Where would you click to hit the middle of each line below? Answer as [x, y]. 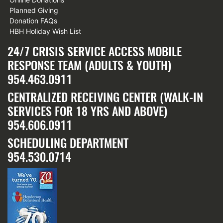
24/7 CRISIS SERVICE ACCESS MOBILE [95, 52]
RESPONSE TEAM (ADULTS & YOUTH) [89, 65]
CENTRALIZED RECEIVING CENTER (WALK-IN [105, 97]
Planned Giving [34, 10]
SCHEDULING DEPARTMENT [68, 143]
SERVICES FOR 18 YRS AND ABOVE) [87, 111]
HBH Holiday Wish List [45, 31]
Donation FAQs [33, 21]
